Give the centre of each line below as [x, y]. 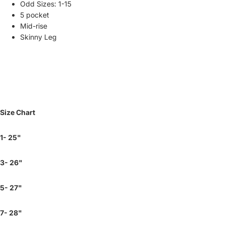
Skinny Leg [38, 37]
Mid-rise [34, 26]
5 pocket [35, 15]
